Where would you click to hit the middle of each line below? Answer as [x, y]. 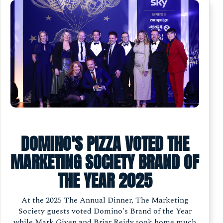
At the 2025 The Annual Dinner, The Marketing [105, 200]
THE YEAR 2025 [105, 181]
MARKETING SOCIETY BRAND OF [105, 162]
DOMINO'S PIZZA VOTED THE [105, 144]
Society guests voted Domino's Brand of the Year [105, 211]
